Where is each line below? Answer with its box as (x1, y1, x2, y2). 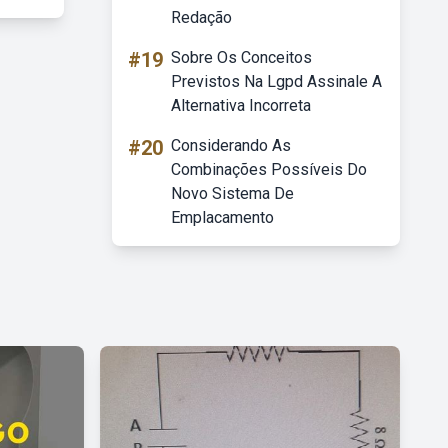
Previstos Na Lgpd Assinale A (171, 72, 382, 91)
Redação (171, 8, 232, 27)
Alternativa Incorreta (171, 96, 311, 115)
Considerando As (171, 136, 291, 155)
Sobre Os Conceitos (171, 48, 312, 67)
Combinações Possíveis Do (171, 160, 367, 179)
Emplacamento (171, 208, 274, 227)
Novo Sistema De (171, 184, 294, 203)
